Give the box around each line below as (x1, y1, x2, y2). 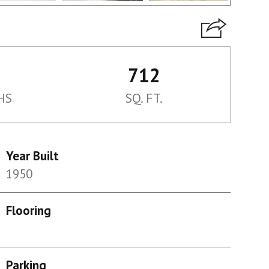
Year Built (5, 148, 59, 164)
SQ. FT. (125, 89, 163, 106)
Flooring (5, 202, 51, 219)
